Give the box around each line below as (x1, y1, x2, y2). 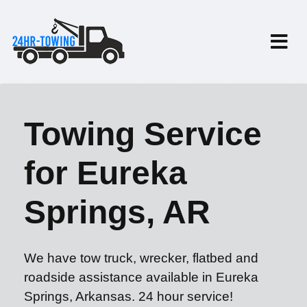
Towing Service (24, 116, 262, 152)
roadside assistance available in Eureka (24, 270, 258, 284)
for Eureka (24, 155, 187, 191)
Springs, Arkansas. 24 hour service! (24, 289, 233, 304)
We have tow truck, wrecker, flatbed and (24, 251, 258, 265)
